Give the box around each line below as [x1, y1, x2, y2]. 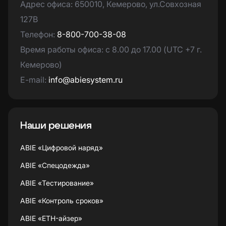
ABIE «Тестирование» [20, 179, 94, 188]
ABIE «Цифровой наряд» [20, 143, 103, 152]
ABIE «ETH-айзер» [20, 214, 82, 223]
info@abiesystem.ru [48, 75, 123, 85]
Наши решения [20, 121, 91, 131]
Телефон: [20, 29, 57, 40]
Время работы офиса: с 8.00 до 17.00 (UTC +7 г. [20, 44, 202, 55]
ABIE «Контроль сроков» [20, 196, 103, 205]
